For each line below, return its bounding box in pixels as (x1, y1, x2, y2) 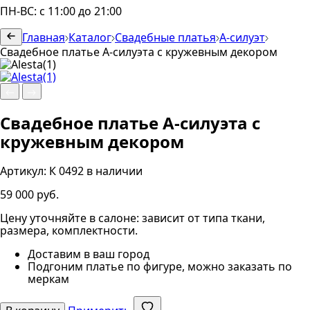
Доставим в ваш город (28, 246, 149, 262)
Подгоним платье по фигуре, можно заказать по (28, 258, 292, 274)
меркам (28, 271, 69, 286)
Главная (22, 30, 65, 45)
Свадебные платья (115, 30, 216, 45)
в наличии (86, 163, 143, 179)
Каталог (69, 30, 111, 45)
